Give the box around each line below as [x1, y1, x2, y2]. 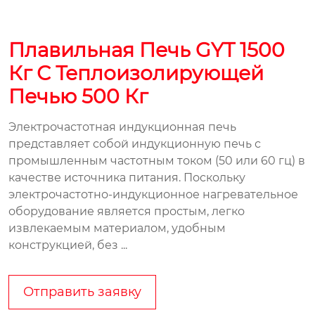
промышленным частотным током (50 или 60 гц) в [8, 153, 305, 167]
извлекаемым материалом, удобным [8, 221, 226, 235]
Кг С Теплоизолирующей [8, 60, 264, 85]
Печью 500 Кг [8, 84, 148, 108]
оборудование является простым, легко [8, 204, 245, 218]
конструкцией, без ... [8, 238, 127, 252]
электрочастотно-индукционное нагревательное [8, 187, 298, 201]
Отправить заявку [23, 283, 141, 300]
